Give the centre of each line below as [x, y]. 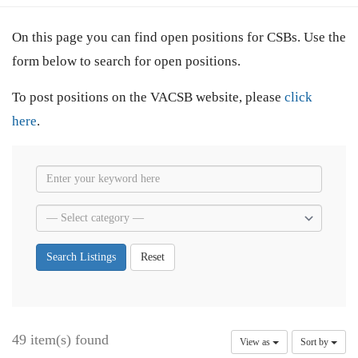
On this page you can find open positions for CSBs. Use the [179, 37]
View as [256, 342]
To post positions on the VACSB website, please [148, 97]
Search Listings [81, 257]
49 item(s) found [60, 340]
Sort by [316, 342]
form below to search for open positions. [126, 61]
